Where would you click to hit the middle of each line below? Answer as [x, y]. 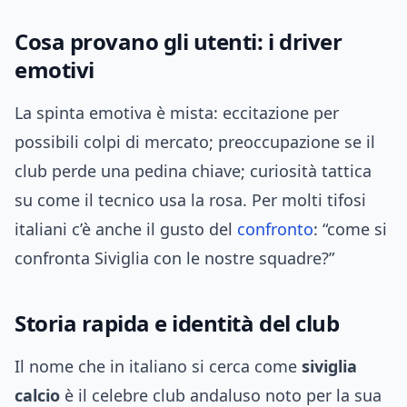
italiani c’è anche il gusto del [126, 229]
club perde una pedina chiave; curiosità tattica [193, 171]
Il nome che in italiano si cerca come [158, 367]
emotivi [55, 70]
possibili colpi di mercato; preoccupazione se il [195, 142]
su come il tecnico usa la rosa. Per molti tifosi [190, 200]
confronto [275, 229]
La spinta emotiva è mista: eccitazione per [177, 113]
